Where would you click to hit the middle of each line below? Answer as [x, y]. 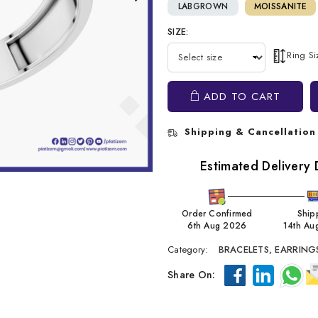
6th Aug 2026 [217, 225]
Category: [190, 249]
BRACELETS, [245, 249]
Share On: [192, 275]
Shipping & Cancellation [248, 131]
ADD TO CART [240, 96]
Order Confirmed [217, 213]
